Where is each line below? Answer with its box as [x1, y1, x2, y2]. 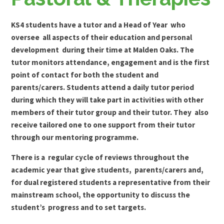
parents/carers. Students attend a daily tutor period [11, 82, 194, 92]
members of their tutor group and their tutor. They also [11, 107, 209, 117]
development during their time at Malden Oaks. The [11, 44, 194, 54]
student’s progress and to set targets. [11, 202, 148, 212]
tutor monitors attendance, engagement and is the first [11, 57, 210, 67]
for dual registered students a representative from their [11, 177, 210, 187]
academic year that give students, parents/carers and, [11, 165, 204, 175]
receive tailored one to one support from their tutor [11, 119, 195, 129]
